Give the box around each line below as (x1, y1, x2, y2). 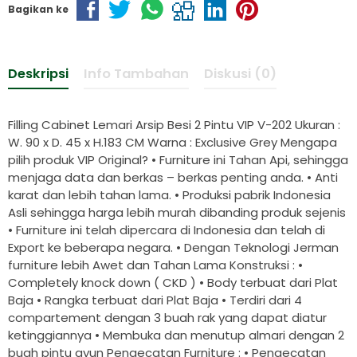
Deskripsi (8, 65, 69, 84)
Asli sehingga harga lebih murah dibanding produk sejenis (8, 204, 346, 222)
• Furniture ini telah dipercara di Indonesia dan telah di (8, 222, 325, 239)
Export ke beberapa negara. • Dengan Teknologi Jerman (8, 239, 339, 257)
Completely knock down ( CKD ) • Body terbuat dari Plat (8, 274, 338, 292)
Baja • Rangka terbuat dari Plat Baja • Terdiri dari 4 (8, 292, 302, 309)
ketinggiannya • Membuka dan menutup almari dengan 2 (8, 327, 344, 344)
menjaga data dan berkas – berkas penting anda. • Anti (8, 169, 338, 186)
